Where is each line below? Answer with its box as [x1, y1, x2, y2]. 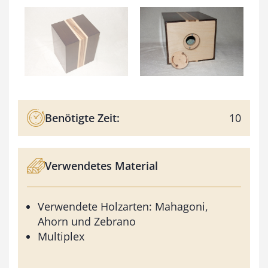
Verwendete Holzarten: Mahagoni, [38, 199, 208, 214]
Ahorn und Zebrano [38, 214, 136, 229]
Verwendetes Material [45, 158, 158, 173]
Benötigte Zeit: [45, 110, 120, 125]
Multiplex [38, 229, 84, 244]
